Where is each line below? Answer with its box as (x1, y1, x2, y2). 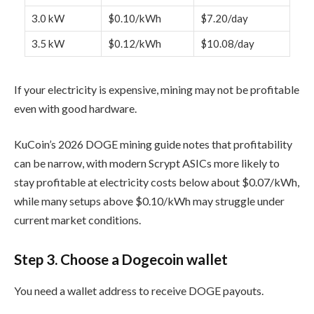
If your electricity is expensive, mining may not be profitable (14, 82, 299, 96)
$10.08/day (200, 36, 254, 50)
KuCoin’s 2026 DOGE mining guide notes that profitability (14, 137, 292, 151)
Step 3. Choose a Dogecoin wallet (14, 251, 228, 268)
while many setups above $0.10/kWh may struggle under (14, 194, 285, 208)
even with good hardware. (14, 101, 137, 115)
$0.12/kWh (107, 36, 161, 50)
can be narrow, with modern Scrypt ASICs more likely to (14, 156, 280, 170)
